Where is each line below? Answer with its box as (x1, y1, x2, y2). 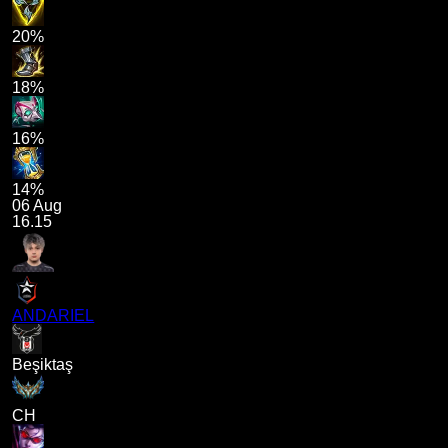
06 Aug (12, 197, 63, 215)
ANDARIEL (12, 307, 95, 325)
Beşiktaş (12, 356, 74, 374)
